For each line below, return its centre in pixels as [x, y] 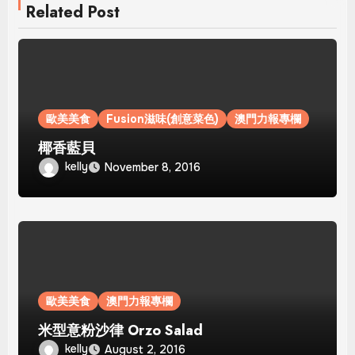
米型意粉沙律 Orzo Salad [121, 330]
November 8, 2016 [153, 167]
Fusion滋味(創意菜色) [163, 118]
